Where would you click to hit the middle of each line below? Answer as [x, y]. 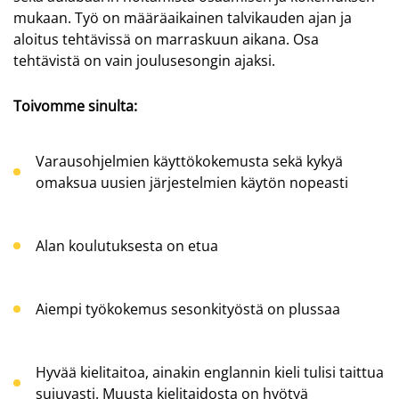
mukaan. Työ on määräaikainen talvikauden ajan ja [183, 18]
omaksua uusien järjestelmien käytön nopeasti [192, 182]
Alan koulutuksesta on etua [127, 245]
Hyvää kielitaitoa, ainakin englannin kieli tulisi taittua [210, 373]
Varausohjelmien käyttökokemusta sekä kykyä [189, 161]
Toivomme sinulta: [75, 106]
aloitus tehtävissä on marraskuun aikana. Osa [166, 40]
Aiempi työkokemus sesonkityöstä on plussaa [188, 309]
